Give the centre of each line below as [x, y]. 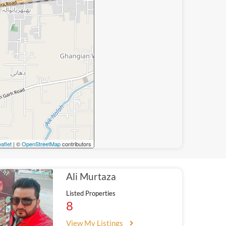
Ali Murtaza [91, 176]
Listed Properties [91, 193]
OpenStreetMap [41, 144]
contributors [76, 144]
